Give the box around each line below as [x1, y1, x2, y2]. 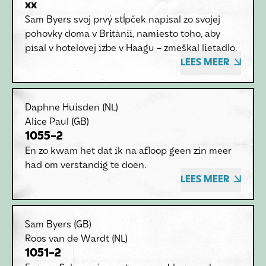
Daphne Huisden [25, 103, 100, 113]
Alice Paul [25, 118, 69, 127]
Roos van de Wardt [25, 235, 109, 244]
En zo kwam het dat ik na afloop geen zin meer [25, 147, 232, 156]
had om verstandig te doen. [25, 161, 147, 170]
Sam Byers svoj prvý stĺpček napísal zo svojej [25, 15, 220, 25]
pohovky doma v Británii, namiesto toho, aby [25, 30, 220, 39]
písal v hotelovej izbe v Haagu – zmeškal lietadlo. [25, 44, 237, 53]
